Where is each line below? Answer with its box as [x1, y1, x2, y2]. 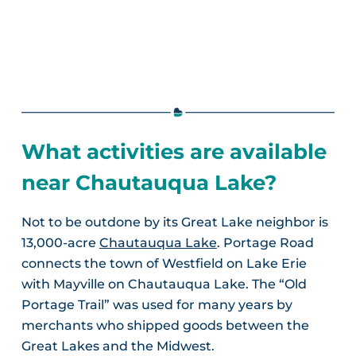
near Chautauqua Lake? [21, 169, 277, 195]
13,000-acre [21, 235, 99, 251]
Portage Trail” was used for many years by [21, 297, 292, 313]
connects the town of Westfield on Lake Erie [21, 256, 307, 272]
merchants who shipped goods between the [21, 318, 309, 334]
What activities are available [21, 138, 327, 164]
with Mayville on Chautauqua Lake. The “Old [21, 277, 307, 292]
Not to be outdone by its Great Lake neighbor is [21, 215, 328, 230]
